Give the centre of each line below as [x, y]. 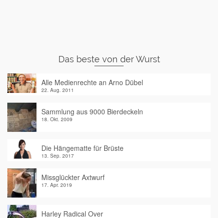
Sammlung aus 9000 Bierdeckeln [92, 112]
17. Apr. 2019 [57, 185]
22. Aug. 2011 [58, 90]
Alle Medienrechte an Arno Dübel [92, 82]
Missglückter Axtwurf [73, 177]
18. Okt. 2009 [57, 119]
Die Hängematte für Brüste [82, 148]
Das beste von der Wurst [109, 59]
